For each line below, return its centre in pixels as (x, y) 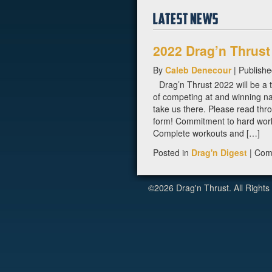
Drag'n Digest (219, 152)
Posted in (172, 152)
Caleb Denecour (198, 70)
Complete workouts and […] (206, 133)
